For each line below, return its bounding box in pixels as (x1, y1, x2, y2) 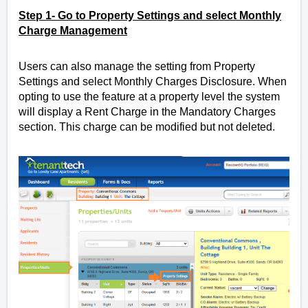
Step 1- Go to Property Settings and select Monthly (19, 9, 281, 21)
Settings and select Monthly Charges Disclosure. (19, 75, 258, 87)
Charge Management (19, 24, 127, 36)
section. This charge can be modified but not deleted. (19, 120, 275, 133)
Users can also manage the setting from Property (19, 60, 255, 72)
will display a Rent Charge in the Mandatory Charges (19, 105, 276, 118)
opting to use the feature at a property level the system (19, 90, 280, 102)
